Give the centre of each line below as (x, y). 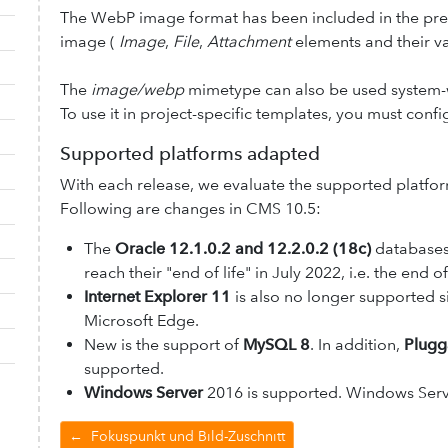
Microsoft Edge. (141, 320)
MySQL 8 (276, 344)
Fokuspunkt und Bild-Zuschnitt (185, 435)
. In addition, (356, 344)
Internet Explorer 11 (157, 296)
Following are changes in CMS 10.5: (190, 208)
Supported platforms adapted (189, 153)
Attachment (248, 41)
